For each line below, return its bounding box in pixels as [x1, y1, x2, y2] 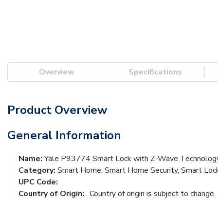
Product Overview [7, 102, 107, 118]
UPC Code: [18, 176, 58, 187]
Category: [18, 164, 57, 176]
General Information [7, 127, 121, 143]
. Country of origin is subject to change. [86, 188, 216, 199]
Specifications [128, 66, 182, 77]
